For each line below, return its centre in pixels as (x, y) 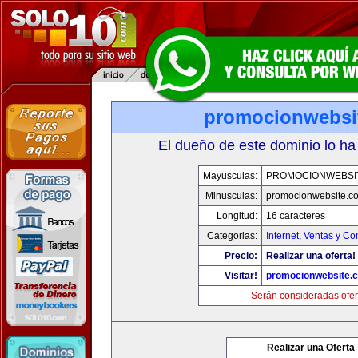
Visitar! (241, 276)
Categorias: (232, 236)
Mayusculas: (230, 176)
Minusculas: (231, 196)
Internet (282, 236)
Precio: (241, 256)
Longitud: (237, 216)
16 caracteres (296, 216)
